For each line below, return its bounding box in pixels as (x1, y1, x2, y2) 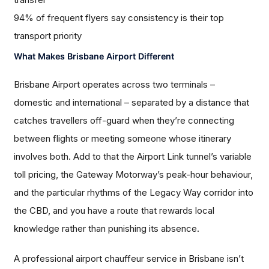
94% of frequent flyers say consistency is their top (14, 12, 225, 24)
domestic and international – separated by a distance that (14, 97, 250, 109)
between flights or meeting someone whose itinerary (14, 133, 232, 145)
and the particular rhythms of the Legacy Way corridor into (14, 187, 254, 199)
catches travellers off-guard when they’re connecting (14, 115, 235, 127)
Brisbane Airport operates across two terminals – (14, 79, 216, 91)
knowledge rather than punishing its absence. (14, 223, 200, 235)
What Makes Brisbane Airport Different (14, 51, 175, 62)
